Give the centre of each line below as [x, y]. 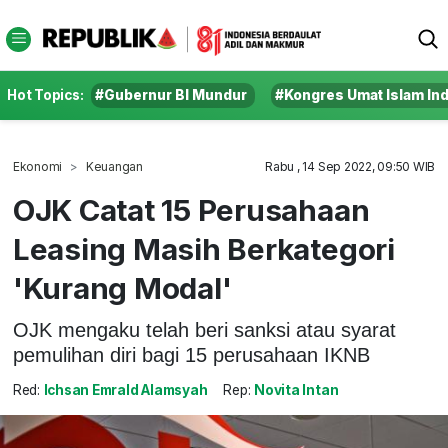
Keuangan [114, 166]
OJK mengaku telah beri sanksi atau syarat [204, 329]
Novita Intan [296, 390]
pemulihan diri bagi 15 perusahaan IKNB [191, 354]
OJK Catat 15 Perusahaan [191, 210]
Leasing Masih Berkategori [203, 249]
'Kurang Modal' [122, 288]
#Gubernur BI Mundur [171, 95]
